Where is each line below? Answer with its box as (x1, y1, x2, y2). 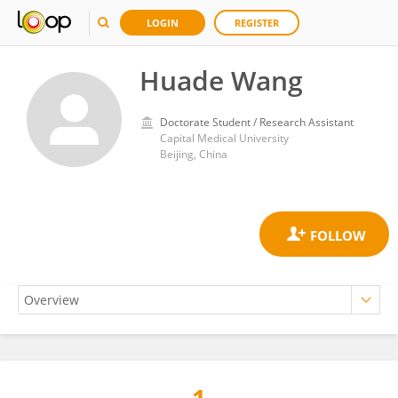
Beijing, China (160, 147, 227, 162)
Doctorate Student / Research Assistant (160, 115, 354, 130)
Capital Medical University (160, 131, 289, 146)
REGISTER (235, 16, 279, 29)
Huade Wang (139, 62, 303, 99)
